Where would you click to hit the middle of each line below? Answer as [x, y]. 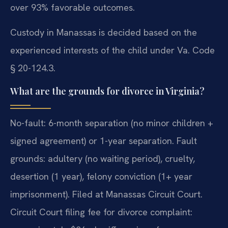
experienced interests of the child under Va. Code [112, 50]
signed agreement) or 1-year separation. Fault [104, 140]
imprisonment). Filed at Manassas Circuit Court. [106, 194]
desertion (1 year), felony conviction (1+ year [101, 176]
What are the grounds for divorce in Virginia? [107, 91]
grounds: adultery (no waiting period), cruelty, [103, 158]
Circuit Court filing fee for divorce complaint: [101, 212]
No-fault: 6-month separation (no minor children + [112, 123]
